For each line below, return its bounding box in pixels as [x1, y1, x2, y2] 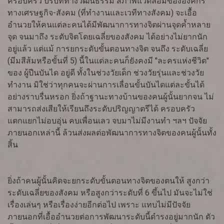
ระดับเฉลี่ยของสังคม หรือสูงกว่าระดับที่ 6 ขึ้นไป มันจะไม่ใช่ [7, 188, 212, 198]
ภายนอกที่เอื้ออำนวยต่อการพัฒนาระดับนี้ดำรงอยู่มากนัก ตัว [7, 212, 215, 222]
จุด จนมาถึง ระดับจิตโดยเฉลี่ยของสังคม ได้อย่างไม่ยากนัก [7, 32, 207, 42]
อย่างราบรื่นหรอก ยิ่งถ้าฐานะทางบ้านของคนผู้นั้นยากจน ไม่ [7, 92, 214, 102]
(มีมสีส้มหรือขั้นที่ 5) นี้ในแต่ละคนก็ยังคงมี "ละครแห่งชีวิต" [7, 56, 209, 66]
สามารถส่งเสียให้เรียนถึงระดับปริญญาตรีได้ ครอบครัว [7, 104, 195, 114]
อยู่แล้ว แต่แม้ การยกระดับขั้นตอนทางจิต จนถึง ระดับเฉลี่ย [7, 44, 208, 54]
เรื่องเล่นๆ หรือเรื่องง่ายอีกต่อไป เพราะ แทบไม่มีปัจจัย [7, 200, 190, 210]
